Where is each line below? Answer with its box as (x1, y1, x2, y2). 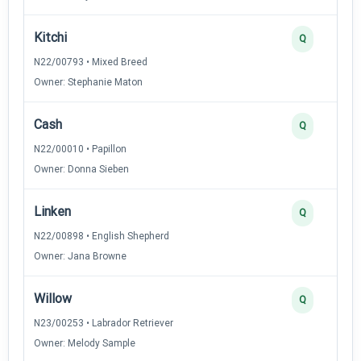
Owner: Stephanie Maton (34, 76, 143, 88)
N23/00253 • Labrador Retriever (34, 317, 173, 329)
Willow (34, 290, 72, 306)
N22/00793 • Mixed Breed (34, 56, 147, 68)
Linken (34, 203, 71, 219)
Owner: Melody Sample (34, 337, 135, 349)
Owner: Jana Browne (34, 250, 127, 262)
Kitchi (34, 29, 67, 45)
